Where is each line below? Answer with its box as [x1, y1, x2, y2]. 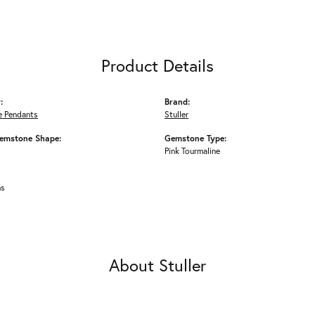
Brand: [165, 96, 190, 107]
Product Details [101, 54, 214, 77]
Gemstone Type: [165, 132, 226, 143]
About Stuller [109, 254, 206, 276]
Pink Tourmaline [165, 145, 220, 156]
